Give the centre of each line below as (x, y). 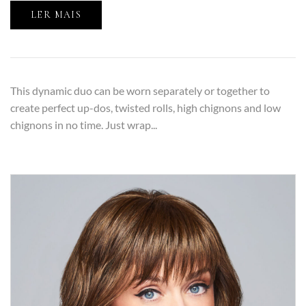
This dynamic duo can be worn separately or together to (140, 90)
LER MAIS (56, 14)
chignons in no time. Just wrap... (84, 124)
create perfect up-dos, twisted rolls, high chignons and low (145, 107)
